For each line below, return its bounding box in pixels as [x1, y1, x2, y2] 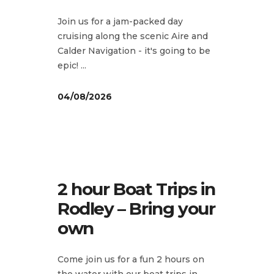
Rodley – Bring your [57, 198, 215, 219]
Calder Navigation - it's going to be [57, 45, 210, 56]
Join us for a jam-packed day [57, 15, 183, 27]
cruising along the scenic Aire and [57, 30, 208, 42]
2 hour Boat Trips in [57, 178, 216, 199]
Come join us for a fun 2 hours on [57, 253, 204, 265]
